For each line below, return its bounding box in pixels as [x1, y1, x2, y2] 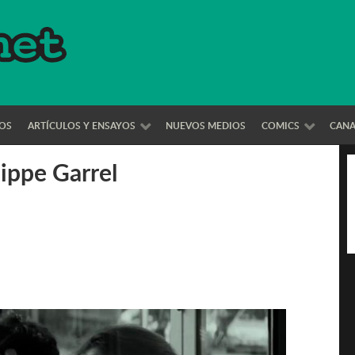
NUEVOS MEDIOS [166, 118, 246, 132]
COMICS [261, 118, 300, 132]
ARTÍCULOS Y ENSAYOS [27, 118, 136, 132]
